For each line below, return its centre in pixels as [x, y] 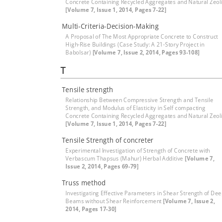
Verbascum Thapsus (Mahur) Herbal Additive [125, 158]
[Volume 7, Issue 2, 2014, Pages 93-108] [146, 52]
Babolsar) [79, 52]
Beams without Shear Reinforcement [114, 201]
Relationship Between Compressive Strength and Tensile [139, 100]
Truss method [84, 183]
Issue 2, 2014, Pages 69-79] [102, 166]
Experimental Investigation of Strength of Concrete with [138, 150]
